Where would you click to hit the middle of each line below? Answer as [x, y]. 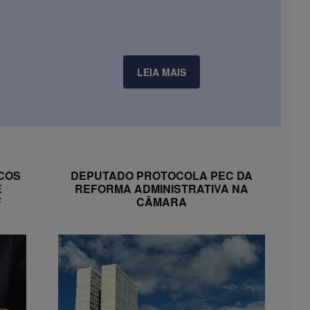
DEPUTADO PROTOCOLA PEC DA [162, 175]
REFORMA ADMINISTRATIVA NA [162, 188]
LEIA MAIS [162, 72]
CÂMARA [162, 201]
